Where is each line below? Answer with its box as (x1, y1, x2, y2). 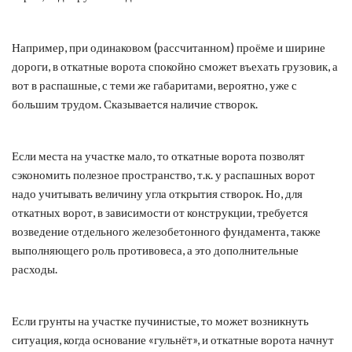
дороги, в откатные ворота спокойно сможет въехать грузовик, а (12, 58, 338, 73)
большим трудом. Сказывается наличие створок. (12, 96, 258, 111)
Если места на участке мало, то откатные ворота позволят (12, 148, 305, 163)
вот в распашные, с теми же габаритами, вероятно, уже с (12, 77, 297, 92)
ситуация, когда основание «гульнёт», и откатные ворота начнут (12, 332, 334, 346)
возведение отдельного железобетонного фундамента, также (12, 223, 321, 238)
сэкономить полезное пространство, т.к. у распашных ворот (12, 167, 315, 181)
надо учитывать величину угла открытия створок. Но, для (12, 185, 302, 200)
